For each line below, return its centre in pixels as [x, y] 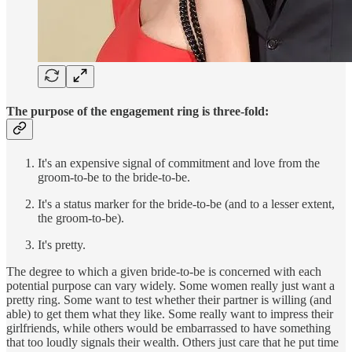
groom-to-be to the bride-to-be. [114, 178]
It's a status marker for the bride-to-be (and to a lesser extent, [186, 204]
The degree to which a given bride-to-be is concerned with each [164, 272]
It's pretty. [62, 245]
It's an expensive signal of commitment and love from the [179, 163]
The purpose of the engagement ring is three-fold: [137, 111]
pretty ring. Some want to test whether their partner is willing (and [169, 300]
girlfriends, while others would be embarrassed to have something [169, 328]
